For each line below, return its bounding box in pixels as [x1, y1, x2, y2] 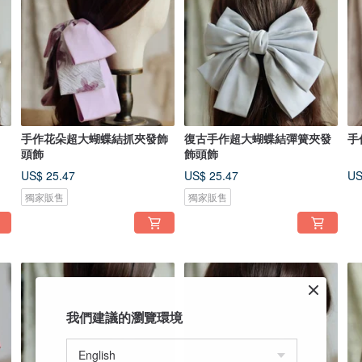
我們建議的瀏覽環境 [66, 308, 183, 326]
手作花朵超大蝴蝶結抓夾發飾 [21, 130, 168, 146]
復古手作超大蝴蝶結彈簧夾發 [184, 130, 331, 146]
